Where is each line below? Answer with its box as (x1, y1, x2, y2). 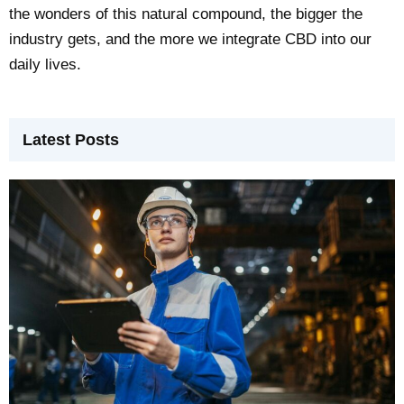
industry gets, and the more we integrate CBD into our (9, 30, 372, 48)
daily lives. (9, 55, 81, 73)
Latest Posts (23, 130, 119, 149)
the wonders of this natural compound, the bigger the (9, 5, 363, 23)
